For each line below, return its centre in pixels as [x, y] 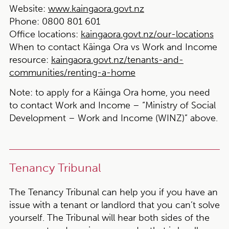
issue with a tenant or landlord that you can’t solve [114, 205]
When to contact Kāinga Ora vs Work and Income [113, 47]
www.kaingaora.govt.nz [96, 9]
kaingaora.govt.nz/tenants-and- [117, 60]
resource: [29, 60]
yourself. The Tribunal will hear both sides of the [109, 218]
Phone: [24, 21]
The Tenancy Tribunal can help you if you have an [113, 192]
